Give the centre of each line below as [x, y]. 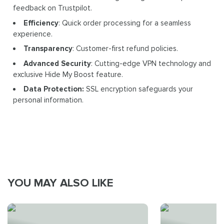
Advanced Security [57, 63]
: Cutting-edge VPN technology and [151, 63]
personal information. [48, 100]
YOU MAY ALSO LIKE [60, 183]
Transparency [48, 49]
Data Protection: [54, 89]
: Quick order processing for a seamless [125, 23]
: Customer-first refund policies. [125, 49]
